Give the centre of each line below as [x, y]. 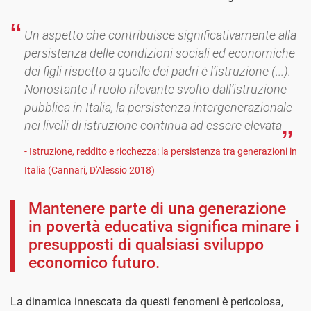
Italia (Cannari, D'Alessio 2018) [90, 170]
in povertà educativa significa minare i [164, 227]
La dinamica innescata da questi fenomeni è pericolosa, [147, 302]
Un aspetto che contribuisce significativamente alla [160, 35]
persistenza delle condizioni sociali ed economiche [160, 53]
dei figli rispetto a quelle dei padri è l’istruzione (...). [158, 72]
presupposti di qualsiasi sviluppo [146, 245]
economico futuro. [94, 263]
